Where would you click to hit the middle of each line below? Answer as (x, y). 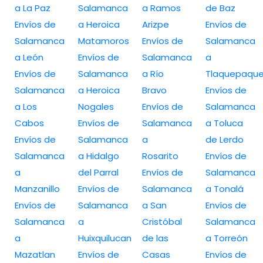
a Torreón (226, 238)
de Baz (220, 8)
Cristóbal (162, 221)
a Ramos (161, 8)
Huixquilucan (105, 238)
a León (29, 57)
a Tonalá (224, 188)
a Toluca (224, 123)
